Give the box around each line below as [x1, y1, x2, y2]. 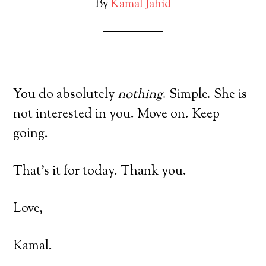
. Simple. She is [163, 85, 248, 104]
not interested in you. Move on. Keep [13, 105, 220, 124]
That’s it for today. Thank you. [13, 162, 187, 181]
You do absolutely [13, 85, 118, 104]
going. [13, 125, 49, 144]
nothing [118, 85, 163, 104]
